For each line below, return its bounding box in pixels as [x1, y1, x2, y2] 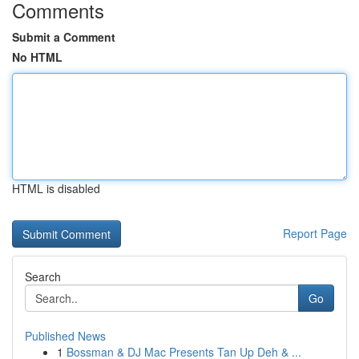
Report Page [283, 225, 347, 241]
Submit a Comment [12, 29, 115, 45]
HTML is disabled [12, 180, 100, 196]
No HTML [12, 49, 63, 65]
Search [25, 268, 61, 284]
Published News [25, 328, 106, 344]
